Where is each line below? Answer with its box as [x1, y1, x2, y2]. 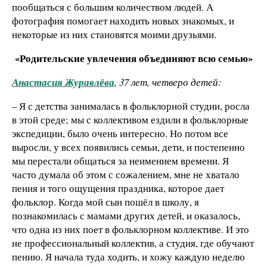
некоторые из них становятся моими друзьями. [12, 27, 216, 42]
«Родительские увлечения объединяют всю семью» [14, 51, 253, 66]
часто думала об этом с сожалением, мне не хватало [12, 167, 240, 181]
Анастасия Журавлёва [12, 74, 114, 89]
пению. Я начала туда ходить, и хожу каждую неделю [12, 249, 245, 263]
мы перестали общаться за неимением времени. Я [12, 153, 229, 167]
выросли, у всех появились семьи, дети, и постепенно [12, 139, 245, 154]
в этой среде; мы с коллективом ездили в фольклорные [12, 112, 249, 126]
